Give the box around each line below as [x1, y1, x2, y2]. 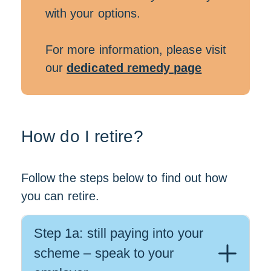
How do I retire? [21, 127, 143, 146]
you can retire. [21, 189, 99, 203]
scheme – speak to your [34, 246, 174, 261]
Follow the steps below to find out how [21, 171, 227, 184]
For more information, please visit [45, 43, 226, 56]
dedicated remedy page [67, 61, 202, 74]
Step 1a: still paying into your [34, 226, 203, 241]
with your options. [45, 7, 145, 20]
